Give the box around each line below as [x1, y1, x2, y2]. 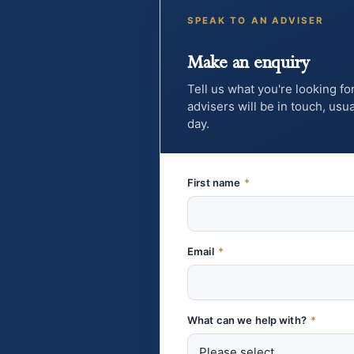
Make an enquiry [187, 51, 311, 75]
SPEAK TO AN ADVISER [187, 14, 325, 26]
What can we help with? [187, 314, 309, 327]
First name [187, 176, 243, 190]
